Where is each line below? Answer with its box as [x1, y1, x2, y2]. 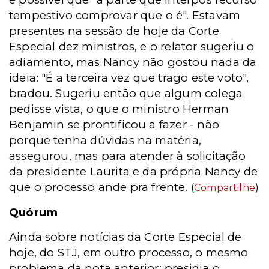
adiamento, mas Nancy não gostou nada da [9, 55, 257, 69]
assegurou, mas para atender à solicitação [9, 149, 246, 163]
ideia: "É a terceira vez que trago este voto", [9, 71, 249, 85]
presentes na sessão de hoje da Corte [9, 24, 219, 38]
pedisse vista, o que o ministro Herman [9, 102, 229, 116]
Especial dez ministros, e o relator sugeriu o [9, 40, 255, 53]
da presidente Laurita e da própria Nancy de [9, 165, 258, 178]
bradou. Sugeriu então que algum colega [9, 86, 243, 100]
